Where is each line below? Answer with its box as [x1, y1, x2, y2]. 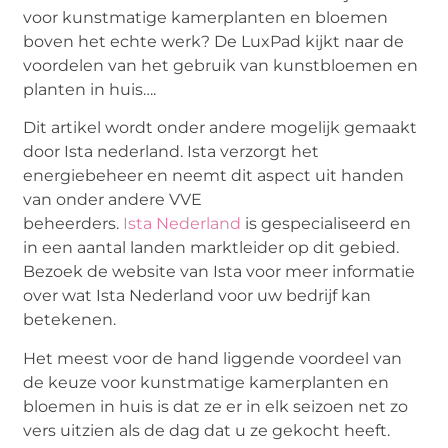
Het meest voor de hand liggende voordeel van [23, 348, 403, 368]
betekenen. [23, 310, 117, 330]
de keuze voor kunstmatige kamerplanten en [23, 372, 390, 392]
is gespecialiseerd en [241, 214, 412, 234]
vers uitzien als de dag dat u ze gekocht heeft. [23, 420, 391, 440]
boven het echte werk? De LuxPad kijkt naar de [23, 31, 405, 51]
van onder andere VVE [23, 190, 203, 210]
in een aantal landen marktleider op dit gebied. [23, 238, 400, 258]
